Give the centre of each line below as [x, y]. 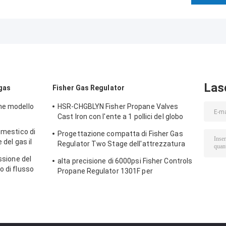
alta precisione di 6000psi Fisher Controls [125, 161]
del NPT [70, 127]
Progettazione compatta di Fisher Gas [120, 134]
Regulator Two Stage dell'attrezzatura [121, 144]
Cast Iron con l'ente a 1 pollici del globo [121, 117]
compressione [81, 181]
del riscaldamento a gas [97, 154]
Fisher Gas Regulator [89, 88]
